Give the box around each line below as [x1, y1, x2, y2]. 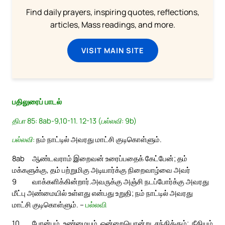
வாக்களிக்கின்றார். [32, 176, 91, 186]
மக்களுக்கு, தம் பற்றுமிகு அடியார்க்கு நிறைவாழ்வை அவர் [12, 164, 190, 175]
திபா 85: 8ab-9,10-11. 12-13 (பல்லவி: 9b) [12, 115, 137, 126]
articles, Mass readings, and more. [50, 19, 175, 31]
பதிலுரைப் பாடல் [12, 96, 62, 107]
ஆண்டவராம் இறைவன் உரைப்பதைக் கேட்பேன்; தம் [32, 153, 187, 163]
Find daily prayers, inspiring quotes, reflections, [26, 7, 199, 18]
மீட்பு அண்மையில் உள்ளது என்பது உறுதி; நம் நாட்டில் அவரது [12, 187, 193, 198]
